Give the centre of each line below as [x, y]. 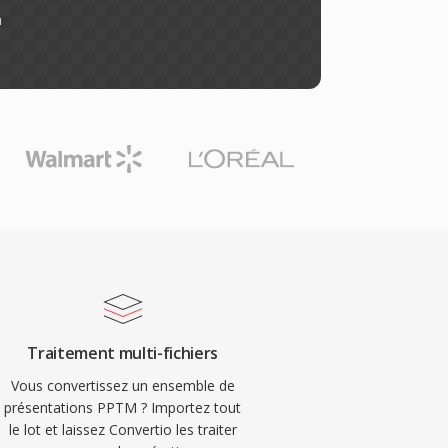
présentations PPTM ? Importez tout [123, 407]
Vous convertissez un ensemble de [122, 385]
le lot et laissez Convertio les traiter [122, 429]
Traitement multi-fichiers [123, 353]
